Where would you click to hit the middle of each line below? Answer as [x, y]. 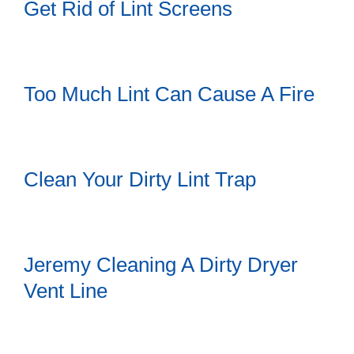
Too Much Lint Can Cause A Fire [169, 94]
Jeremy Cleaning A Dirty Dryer [161, 265]
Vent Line [66, 291]
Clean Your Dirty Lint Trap [140, 180]
